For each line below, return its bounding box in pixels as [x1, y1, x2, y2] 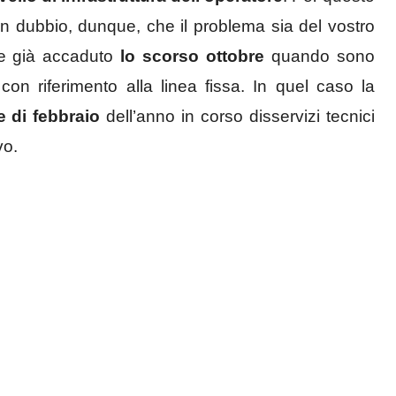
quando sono [264, 47, 376, 66]
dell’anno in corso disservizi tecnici [100, 107, 376, 126]
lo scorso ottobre [120, 47, 265, 66]
